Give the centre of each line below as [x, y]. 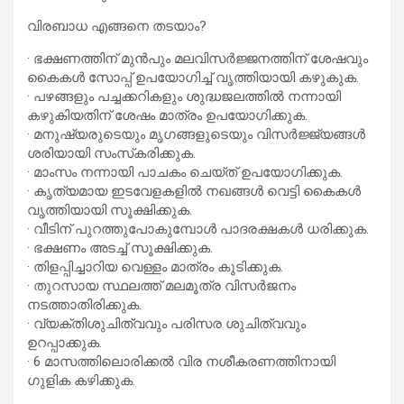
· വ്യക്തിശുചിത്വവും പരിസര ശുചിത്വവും [166, 323]
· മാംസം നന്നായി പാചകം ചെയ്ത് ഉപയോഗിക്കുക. [185, 172]
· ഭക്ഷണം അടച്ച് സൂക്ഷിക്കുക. [120, 248]
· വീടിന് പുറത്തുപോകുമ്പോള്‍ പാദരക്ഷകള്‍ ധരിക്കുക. [198, 229]
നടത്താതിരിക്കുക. [84, 304]
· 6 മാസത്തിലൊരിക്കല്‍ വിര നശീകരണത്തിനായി [181, 361]
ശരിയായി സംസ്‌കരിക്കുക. [111, 153]
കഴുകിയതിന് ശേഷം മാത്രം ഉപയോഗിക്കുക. [167, 115]
